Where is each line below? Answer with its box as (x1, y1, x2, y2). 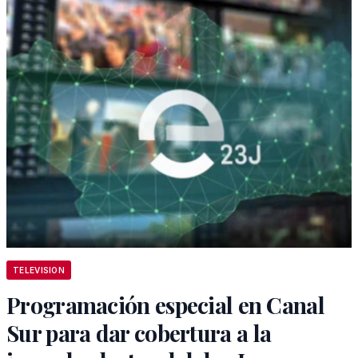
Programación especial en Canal (6, 290, 324, 320)
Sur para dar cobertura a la (6, 318, 272, 348)
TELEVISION (13, 265, 65, 275)
